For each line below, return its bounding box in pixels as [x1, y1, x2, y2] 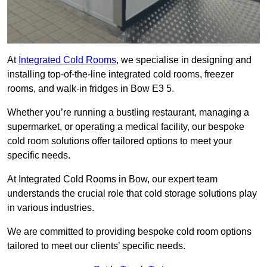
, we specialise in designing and [116, 55, 252, 66]
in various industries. [7, 203, 94, 213]
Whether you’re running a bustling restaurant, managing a [7, 107, 249, 118]
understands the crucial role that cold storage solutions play [7, 188, 257, 199]
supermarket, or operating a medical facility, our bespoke [7, 122, 244, 132]
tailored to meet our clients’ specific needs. [7, 241, 185, 252]
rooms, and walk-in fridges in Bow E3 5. [7, 83, 174, 94]
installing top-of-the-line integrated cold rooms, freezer [7, 69, 234, 80]
